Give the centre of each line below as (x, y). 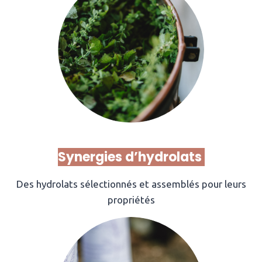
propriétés (131, 199)
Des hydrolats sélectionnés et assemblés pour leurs (131, 184)
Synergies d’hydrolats (131, 157)
